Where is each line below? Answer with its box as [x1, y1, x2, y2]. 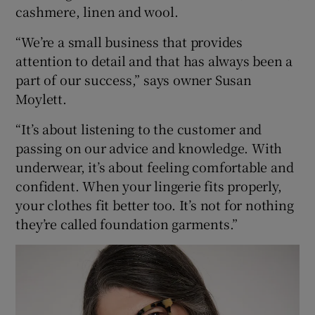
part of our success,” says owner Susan [15, 70, 252, 89]
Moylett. [15, 89, 67, 108]
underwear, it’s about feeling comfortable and [15, 157, 294, 176]
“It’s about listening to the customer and [15, 120, 262, 139]
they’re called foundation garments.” [15, 214, 238, 233]
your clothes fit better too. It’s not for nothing [15, 195, 294, 214]
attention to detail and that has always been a [15, 51, 293, 70]
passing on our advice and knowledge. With [15, 139, 283, 157]
